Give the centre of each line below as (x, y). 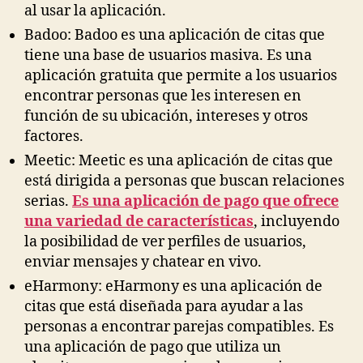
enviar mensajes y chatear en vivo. (143, 262)
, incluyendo (297, 221)
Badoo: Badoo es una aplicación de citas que (175, 35)
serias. (48, 201)
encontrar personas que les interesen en (163, 96)
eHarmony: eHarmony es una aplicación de (173, 286)
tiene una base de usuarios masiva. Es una (168, 55)
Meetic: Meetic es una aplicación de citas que (179, 160)
